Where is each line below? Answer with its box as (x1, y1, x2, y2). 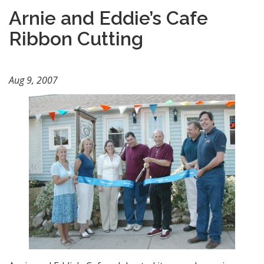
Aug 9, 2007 (9, 74, 58, 87)
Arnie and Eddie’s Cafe (9, 7, 208, 29)
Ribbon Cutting (9, 28, 143, 49)
